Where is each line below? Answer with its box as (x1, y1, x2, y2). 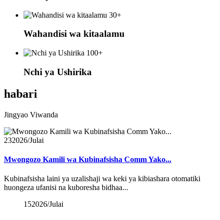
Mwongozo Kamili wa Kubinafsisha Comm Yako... (4, 155, 171, 164)
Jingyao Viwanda (4, 110, 58, 119)
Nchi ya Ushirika (24, 66, 92, 77)
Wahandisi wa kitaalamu (24, 28, 125, 39)
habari (4, 87, 37, 100)
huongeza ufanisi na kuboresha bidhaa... (4, 183, 128, 192)
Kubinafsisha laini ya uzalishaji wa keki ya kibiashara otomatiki (4, 174, 200, 183)
